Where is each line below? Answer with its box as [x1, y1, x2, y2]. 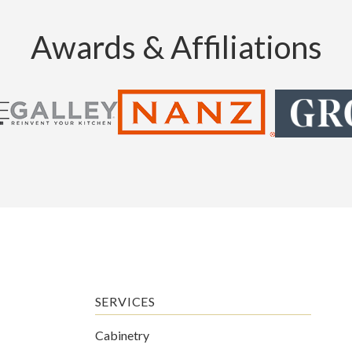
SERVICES [94, 294, 156, 309]
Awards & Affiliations [30, 28, 322, 66]
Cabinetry [94, 328, 149, 343]
